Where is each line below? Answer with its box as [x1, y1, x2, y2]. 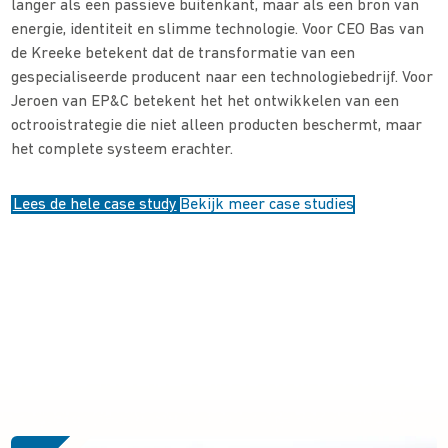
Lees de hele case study [12, 196, 177, 213]
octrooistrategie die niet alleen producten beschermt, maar [11, 118, 423, 135]
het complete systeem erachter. [11, 142, 234, 159]
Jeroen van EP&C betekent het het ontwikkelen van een [11, 94, 400, 111]
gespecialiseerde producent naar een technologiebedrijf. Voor [11, 70, 434, 87]
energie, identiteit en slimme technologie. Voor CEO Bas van [11, 22, 425, 39]
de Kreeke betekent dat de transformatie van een [11, 46, 356, 63]
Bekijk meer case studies [179, 196, 354, 213]
